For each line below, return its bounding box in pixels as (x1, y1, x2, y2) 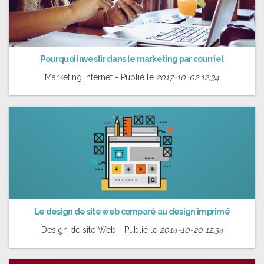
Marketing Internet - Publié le (45, 72, 156, 82)
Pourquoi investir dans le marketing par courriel (40, 54, 224, 64)
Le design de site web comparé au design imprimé (34, 206, 230, 216)
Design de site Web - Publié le (41, 225, 160, 235)
